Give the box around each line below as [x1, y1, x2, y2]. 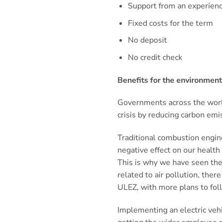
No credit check [127, 52, 182, 63]
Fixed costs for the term [127, 17, 213, 29]
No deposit [127, 35, 167, 46]
